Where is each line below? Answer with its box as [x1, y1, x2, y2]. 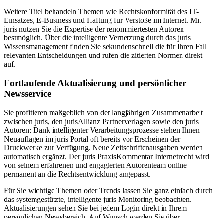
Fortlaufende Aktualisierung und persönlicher [4, 77, 186, 88]
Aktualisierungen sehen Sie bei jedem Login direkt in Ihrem [4, 203, 187, 212]
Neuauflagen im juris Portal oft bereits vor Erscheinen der [4, 134, 180, 143]
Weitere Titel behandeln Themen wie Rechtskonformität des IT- [4, 7, 199, 16]
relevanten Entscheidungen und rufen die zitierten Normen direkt [4, 51, 202, 60]
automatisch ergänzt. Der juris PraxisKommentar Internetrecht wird [4, 152, 209, 161]
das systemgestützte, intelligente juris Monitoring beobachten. [4, 195, 192, 203]
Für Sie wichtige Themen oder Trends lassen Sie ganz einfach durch [4, 186, 213, 195]
